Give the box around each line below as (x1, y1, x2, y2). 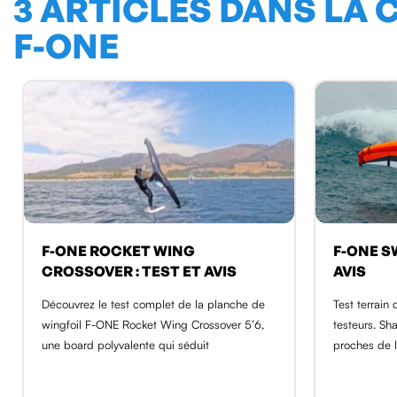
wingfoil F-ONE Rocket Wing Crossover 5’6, (42, 316, 264, 331)
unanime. (332, 357, 379, 372)
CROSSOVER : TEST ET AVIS (42, 261, 237, 280)
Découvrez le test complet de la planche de (42, 296, 265, 311)
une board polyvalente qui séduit (42, 337, 209, 352)
